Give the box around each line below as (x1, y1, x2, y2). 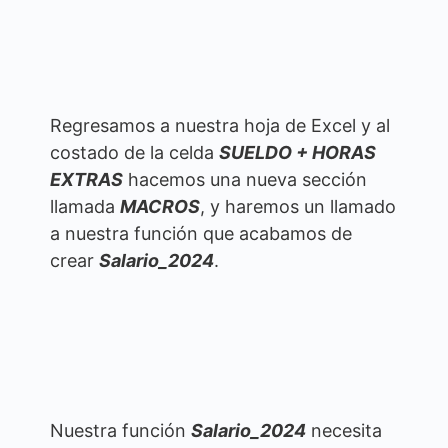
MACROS (120, 196, 200, 218)
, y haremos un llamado (200, 196, 396, 218)
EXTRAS (50, 169, 123, 191)
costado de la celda (50, 142, 219, 164)
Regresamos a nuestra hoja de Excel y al (50, 115, 390, 137)
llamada (50, 196, 120, 218)
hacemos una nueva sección (123, 169, 367, 191)
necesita (306, 419, 382, 441)
